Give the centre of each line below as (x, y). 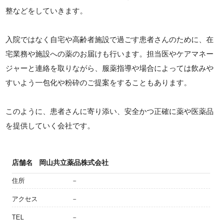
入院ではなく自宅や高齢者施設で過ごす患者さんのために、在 (110, 39)
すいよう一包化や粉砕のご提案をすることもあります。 (99, 82)
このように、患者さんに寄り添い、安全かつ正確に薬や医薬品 (110, 111)
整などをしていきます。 (47, 10)
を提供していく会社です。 (50, 125)
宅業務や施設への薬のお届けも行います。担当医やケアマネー (110, 54)
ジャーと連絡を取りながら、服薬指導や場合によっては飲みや (110, 68)
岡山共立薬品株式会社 (74, 162)
